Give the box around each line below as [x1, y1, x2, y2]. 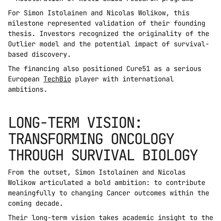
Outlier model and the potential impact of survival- [8, 39, 209, 49]
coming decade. [8, 199, 63, 208]
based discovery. [8, 50, 71, 59]
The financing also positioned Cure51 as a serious [8, 64, 201, 74]
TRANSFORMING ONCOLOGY [8, 129, 174, 149]
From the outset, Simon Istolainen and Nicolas [8, 168, 185, 177]
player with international [71, 74, 174, 84]
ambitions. [8, 85, 47, 94]
